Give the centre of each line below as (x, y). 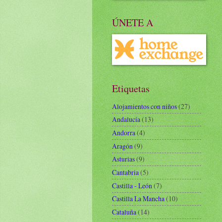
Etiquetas (131, 88)
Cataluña (124, 212)
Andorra (124, 133)
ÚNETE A (133, 23)
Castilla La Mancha (138, 199)
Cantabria (125, 172)
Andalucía (126, 119)
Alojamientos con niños (144, 106)
